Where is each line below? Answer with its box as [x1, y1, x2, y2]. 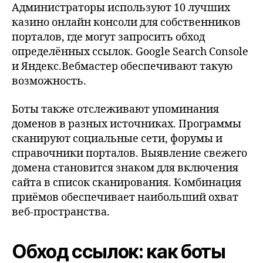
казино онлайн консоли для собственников [12, 16, 241, 29]
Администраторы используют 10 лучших [12, 1, 230, 15]
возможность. [12, 75, 86, 88]
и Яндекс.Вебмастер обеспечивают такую [12, 60, 232, 73]
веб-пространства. [12, 205, 110, 219]
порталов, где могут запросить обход [12, 31, 205, 44]
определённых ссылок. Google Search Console [12, 45, 248, 59]
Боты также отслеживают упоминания [12, 102, 219, 116]
